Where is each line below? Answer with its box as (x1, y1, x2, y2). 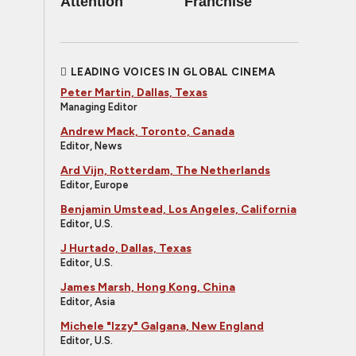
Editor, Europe (60, 179, 129, 191)
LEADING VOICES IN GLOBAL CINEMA (70, 66, 275, 78)
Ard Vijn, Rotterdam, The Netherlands (60, 164, 270, 177)
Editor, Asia (60, 296, 115, 308)
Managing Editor (60, 101, 137, 113)
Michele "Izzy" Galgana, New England (60, 319, 264, 333)
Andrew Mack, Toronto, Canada (60, 125, 234, 138)
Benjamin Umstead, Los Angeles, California (60, 203, 296, 216)
